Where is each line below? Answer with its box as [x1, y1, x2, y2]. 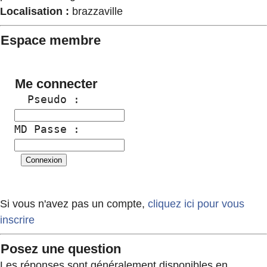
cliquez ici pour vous [145, 198, 244, 210]
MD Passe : [14, 123, 80, 135]
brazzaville [72, 5, 123, 17]
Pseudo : [14, 93, 80, 105]
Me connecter [15, 76, 98, 91]
